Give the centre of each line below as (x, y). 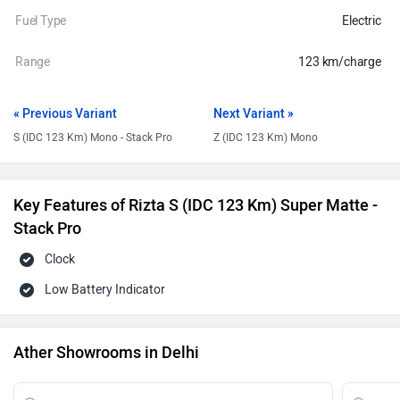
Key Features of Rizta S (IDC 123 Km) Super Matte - (196, 205)
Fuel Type (41, 21)
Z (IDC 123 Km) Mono (266, 137)
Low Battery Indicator (105, 290)
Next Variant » (254, 114)
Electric (362, 21)
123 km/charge (340, 62)
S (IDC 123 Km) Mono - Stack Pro (93, 137)
